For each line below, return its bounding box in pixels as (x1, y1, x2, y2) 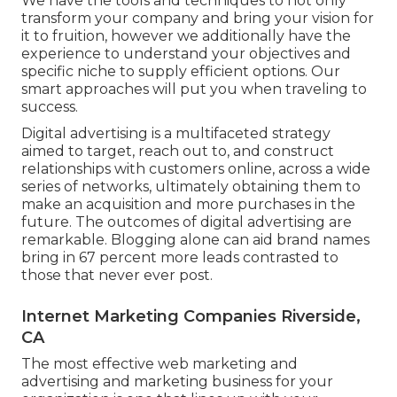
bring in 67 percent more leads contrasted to (21, 248, 339, 266)
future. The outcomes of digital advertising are (21, 213, 352, 230)
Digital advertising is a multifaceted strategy (21, 124, 331, 142)
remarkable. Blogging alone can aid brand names (21, 230, 370, 248)
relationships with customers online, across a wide (21, 160, 370, 177)
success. (21, 97, 78, 115)
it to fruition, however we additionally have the (21, 27, 351, 44)
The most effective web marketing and (21, 354, 298, 372)
